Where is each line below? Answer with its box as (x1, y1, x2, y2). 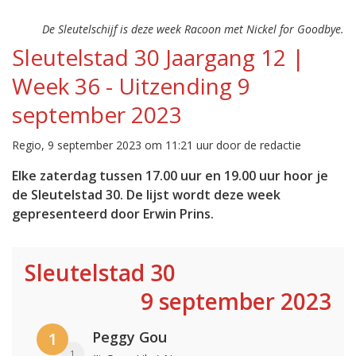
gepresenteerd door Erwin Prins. (12, 205, 214, 223)
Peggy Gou (92, 327, 167, 347)
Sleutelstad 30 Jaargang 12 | (12, 42, 304, 73)
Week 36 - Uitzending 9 (12, 71, 250, 102)
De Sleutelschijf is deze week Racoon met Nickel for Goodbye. (42, 21, 344, 37)
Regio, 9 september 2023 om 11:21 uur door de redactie (12, 137, 301, 153)
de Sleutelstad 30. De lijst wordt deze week (12, 186, 281, 204)
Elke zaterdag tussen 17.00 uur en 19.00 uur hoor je (12, 167, 328, 185)
